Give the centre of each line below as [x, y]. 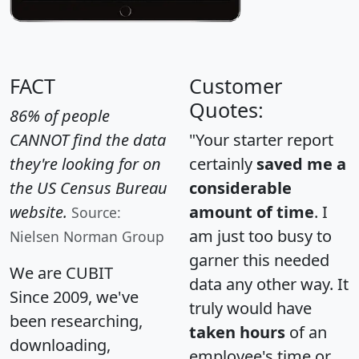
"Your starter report [261, 140]
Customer [236, 86]
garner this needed [259, 260]
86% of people [60, 116]
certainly [223, 164]
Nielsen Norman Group [87, 237]
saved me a [301, 164]
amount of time [252, 212]
